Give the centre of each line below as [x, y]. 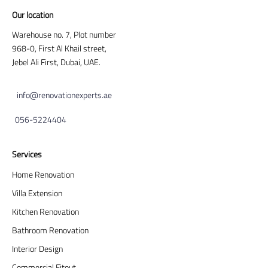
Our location [33, 15]
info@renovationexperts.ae [64, 95]
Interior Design [37, 249]
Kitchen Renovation [45, 212]
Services [27, 154]
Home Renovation [43, 175]
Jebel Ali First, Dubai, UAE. [56, 62]
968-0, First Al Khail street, [59, 48]
